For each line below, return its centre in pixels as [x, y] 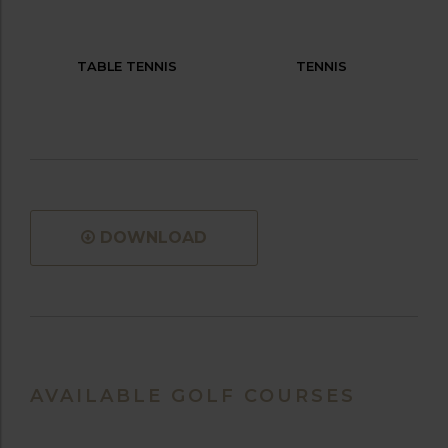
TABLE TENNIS [127, 66]
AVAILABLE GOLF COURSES [193, 395]
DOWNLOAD [153, 237]
